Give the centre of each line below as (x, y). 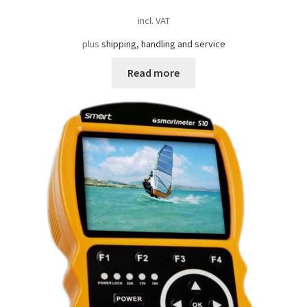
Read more (153, 72)
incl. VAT (153, 20)
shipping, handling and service (163, 44)
